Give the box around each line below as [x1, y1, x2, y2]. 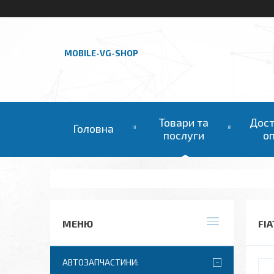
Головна [72, 122, 114, 135]
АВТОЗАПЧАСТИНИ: [62, 257, 139, 267]
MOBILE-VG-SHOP [64, 48, 138, 59]
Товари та [158, 116, 209, 129]
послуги [163, 128, 204, 142]
